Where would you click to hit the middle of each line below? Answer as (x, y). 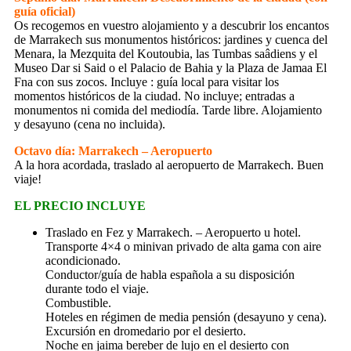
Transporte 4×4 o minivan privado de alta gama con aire (183, 246)
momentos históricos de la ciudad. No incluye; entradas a (154, 96)
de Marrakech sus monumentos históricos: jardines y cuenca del (171, 39)
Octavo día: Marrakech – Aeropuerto (113, 150)
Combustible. (78, 302)
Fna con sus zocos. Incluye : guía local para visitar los (147, 81)
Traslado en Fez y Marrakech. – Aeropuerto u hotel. (173, 232)
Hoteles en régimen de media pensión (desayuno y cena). (186, 317)
